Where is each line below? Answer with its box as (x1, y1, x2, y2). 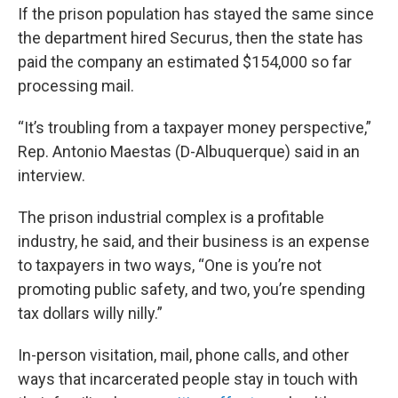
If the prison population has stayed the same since (18, 4, 374, 23)
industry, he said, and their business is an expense (18, 232, 370, 251)
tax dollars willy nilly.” (18, 304, 163, 322)
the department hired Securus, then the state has (18, 28, 363, 47)
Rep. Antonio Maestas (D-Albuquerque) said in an (18, 142, 360, 161)
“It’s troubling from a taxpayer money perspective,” (18, 118, 371, 137)
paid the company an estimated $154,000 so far (18, 52, 352, 71)
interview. (18, 166, 85, 185)
